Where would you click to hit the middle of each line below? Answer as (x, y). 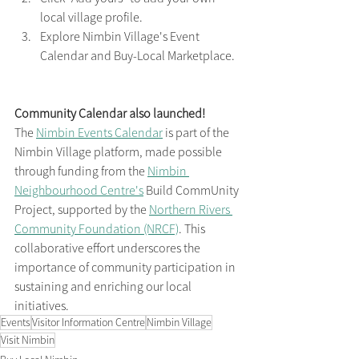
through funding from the (81, 171)
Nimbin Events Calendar (99, 133)
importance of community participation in (126, 267)
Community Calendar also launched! (110, 113)
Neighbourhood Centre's (79, 190)
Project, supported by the (82, 210)
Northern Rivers (191, 210)
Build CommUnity (192, 190)
